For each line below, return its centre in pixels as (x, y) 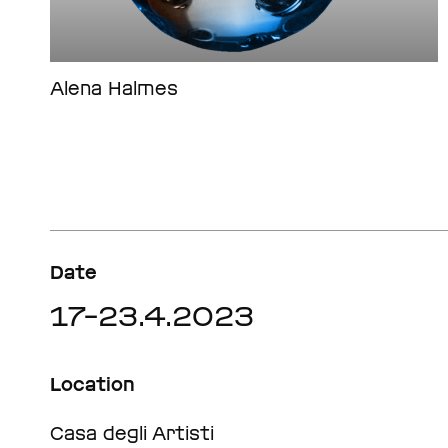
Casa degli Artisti (132, 433)
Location (92, 384)
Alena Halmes (114, 88)
